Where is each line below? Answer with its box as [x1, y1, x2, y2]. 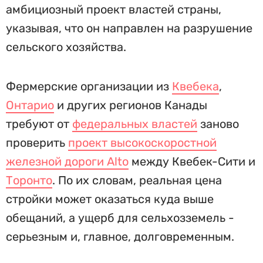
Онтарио [6, 98, 54, 112]
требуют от [6, 117, 72, 131]
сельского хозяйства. [6, 40, 126, 54]
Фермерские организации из [6, 79, 172, 93]
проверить [6, 136, 68, 150]
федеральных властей [72, 117, 197, 131]
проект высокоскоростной [68, 136, 217, 150]
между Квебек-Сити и [129, 154, 255, 168]
